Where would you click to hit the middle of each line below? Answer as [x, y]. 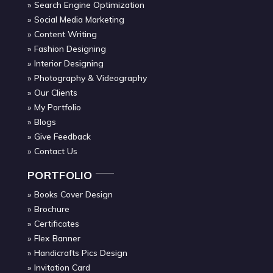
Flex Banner [57, 238]
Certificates [57, 223]
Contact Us [56, 151]
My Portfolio [58, 107]
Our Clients [56, 92]
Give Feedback [62, 136]
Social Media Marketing [79, 19]
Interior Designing [69, 63]
